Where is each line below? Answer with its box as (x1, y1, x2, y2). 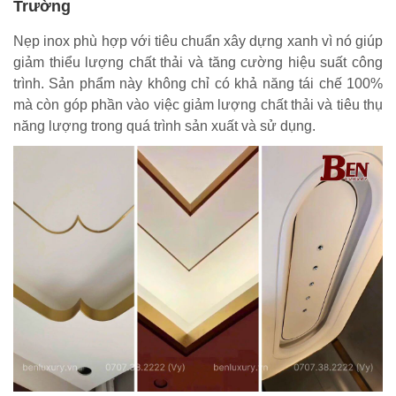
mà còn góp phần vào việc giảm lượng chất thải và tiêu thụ (13, 96, 383, 112)
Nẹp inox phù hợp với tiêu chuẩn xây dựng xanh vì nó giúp (13, 33, 383, 49)
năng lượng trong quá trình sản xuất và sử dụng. (13, 118, 316, 133)
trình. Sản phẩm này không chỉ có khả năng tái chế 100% (13, 75, 383, 91)
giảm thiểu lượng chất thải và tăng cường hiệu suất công (13, 54, 383, 70)
